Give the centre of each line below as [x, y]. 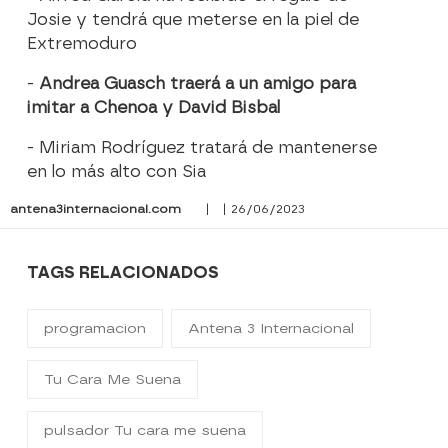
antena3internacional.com [95, 209]
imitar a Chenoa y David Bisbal [154, 108]
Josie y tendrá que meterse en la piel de [193, 20]
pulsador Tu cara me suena [145, 431]
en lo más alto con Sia [117, 172]
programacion [95, 329]
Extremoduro [82, 44]
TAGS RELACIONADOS [123, 273]
